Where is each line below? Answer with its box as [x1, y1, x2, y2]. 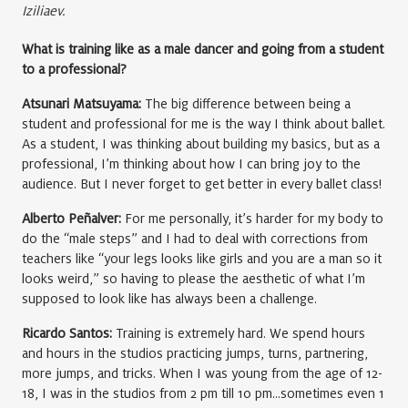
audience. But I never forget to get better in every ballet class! [22, 177, 382, 192]
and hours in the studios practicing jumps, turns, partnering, [22, 346, 368, 362]
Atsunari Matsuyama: [22, 97, 141, 112]
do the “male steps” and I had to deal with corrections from [22, 231, 368, 247]
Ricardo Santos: [22, 326, 112, 342]
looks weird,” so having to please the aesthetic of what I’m [22, 271, 365, 287]
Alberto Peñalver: [22, 211, 121, 227]
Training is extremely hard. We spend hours [112, 326, 365, 342]
